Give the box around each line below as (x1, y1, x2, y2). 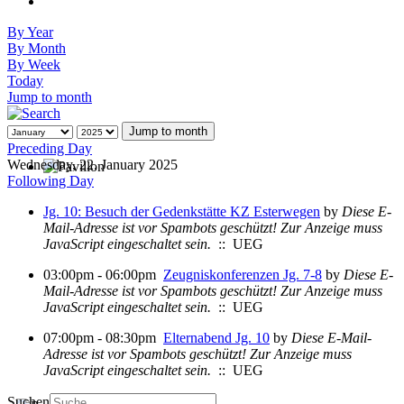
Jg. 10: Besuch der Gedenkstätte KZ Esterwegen (43, 203, 320, 219)
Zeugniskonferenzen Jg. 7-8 (163, 266, 322, 282)
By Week (7, 56, 60, 72)
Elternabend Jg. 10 (163, 329, 270, 345)
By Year (7, 23, 53, 40)
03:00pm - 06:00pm (43, 266, 163, 282)
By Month (7, 40, 66, 56)
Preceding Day (7, 140, 92, 156)
